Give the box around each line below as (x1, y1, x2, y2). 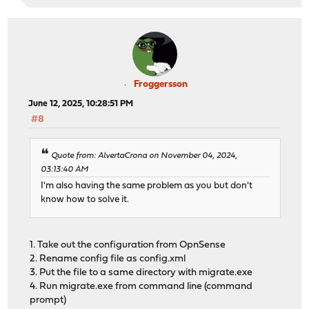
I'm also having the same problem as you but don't (41, 181, 253, 191)
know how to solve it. (41, 195, 130, 205)
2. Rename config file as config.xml (30, 254, 186, 265)
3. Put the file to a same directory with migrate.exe (30, 268, 253, 279)
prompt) (30, 295, 67, 306)
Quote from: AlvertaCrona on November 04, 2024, (51, 152, 238, 161)
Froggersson (134, 79, 188, 90)
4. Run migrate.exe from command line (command (30, 281, 253, 292)
